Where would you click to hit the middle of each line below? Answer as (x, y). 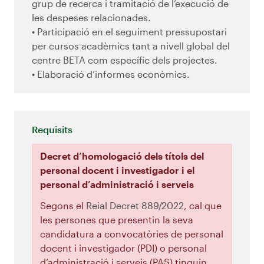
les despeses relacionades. (91, 18)
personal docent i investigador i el (117, 170)
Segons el (63, 205)
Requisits (52, 130)
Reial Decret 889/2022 (135, 205)
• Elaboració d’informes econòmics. (111, 74)
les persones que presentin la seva (116, 219)
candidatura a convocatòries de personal (131, 233)
